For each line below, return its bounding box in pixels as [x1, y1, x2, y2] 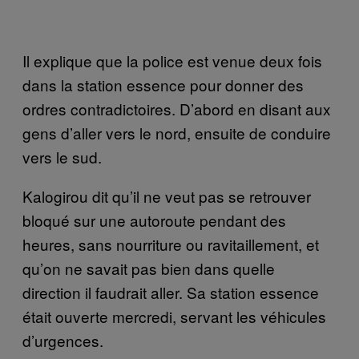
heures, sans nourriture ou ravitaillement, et [22, 232, 319, 255]
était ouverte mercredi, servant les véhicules [22, 305, 326, 327]
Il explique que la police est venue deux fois [22, 49, 322, 71]
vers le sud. [22, 145, 102, 167]
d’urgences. [22, 329, 103, 351]
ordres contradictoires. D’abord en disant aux [22, 97, 331, 119]
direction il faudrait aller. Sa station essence [22, 280, 319, 303]
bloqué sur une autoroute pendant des [22, 208, 286, 231]
